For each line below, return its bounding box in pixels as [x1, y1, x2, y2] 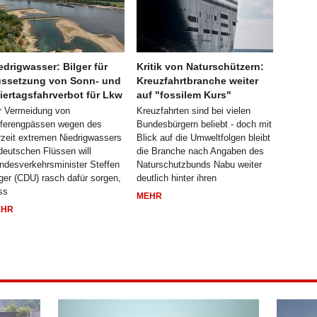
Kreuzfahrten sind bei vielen [137, 105, 251, 117]
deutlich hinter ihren [137, 173, 217, 184]
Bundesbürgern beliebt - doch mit [137, 119, 272, 130]
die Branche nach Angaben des [137, 146, 265, 157]
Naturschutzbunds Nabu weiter [137, 159, 263, 171]
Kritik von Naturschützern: [137, 61, 265, 73]
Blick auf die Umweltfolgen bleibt [137, 132, 271, 144]
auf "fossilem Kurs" [137, 89, 232, 101]
